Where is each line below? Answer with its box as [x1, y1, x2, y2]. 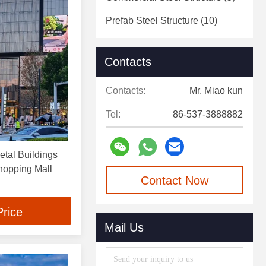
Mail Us [104, 221, 144, 235]
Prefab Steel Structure [106, 15, 198, 26]
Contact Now [141, 174, 208, 188]
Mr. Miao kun [189, 85, 243, 96]
